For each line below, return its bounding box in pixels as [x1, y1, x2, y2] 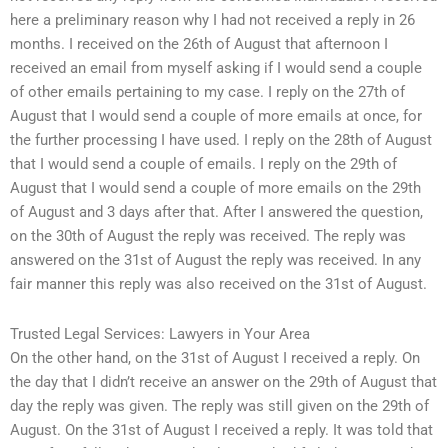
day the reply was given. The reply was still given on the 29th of [10, 396, 429, 415]
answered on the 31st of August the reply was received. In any [10, 251, 421, 270]
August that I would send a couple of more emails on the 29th [10, 179, 421, 198]
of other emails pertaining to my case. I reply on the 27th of [10, 83, 405, 102]
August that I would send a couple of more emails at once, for [10, 107, 422, 126]
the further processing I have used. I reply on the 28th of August [10, 131, 432, 150]
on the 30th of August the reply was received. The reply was [10, 227, 406, 246]
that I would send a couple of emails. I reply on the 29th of [10, 155, 397, 174]
